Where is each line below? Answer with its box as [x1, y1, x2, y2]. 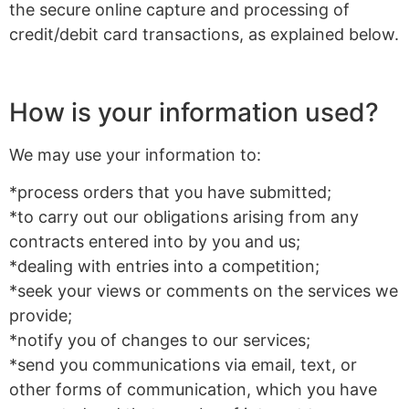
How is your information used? [9, 96, 379, 128]
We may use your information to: [9, 144, 261, 164]
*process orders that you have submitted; [9, 183, 331, 203]
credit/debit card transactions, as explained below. [9, 25, 399, 45]
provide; [9, 306, 72, 326]
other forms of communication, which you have [9, 380, 377, 400]
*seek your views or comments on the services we [9, 281, 398, 301]
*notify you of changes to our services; [9, 330, 310, 351]
